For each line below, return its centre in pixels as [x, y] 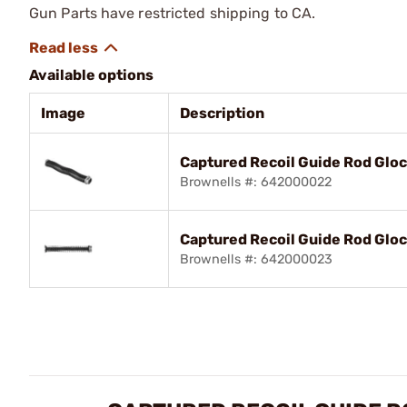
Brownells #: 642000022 [256, 182]
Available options [91, 74]
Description [222, 113]
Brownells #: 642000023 [256, 259]
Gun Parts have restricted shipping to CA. [173, 13]
